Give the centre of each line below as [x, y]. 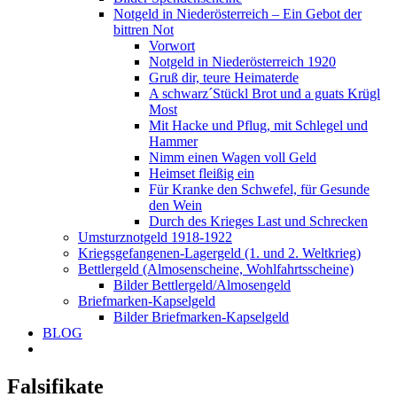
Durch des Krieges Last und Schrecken [258, 221]
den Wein [175, 205]
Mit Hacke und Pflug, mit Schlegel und [258, 125]
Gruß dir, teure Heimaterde [224, 78]
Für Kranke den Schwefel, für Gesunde [259, 189]
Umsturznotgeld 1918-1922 [155, 237]
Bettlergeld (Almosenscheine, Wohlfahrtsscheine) [216, 269]
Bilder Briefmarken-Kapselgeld [201, 317]
